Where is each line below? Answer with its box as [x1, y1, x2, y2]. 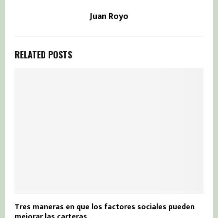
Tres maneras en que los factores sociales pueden [15, 200, 195, 214]
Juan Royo [90, 9, 128, 24]
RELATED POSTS [15, 48, 72, 61]
